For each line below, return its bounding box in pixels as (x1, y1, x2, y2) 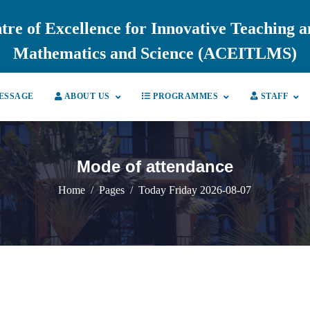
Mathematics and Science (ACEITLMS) (13, 44, 297, 63)
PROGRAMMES (150, 91, 218, 102)
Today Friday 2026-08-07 (138, 183, 252, 196)
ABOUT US (62, 91, 110, 102)
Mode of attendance (76, 156, 233, 176)
